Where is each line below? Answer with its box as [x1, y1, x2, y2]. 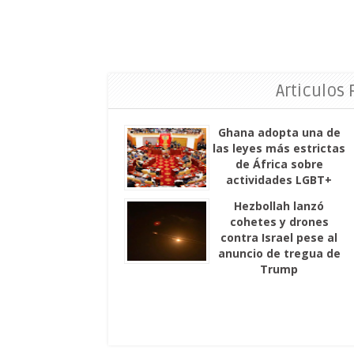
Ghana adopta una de [217, 124, 341, 140]
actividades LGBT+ [226, 171, 333, 187]
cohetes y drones [229, 213, 329, 229]
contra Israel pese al [220, 229, 338, 245]
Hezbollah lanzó [234, 198, 325, 213]
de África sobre [235, 156, 323, 171]
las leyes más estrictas [213, 140, 346, 156]
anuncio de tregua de [217, 245, 341, 261]
